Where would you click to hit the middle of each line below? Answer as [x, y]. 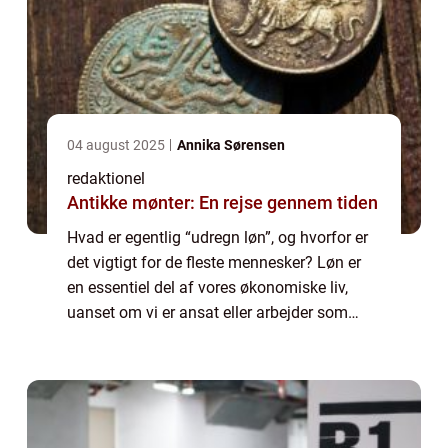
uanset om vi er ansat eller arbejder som [207, 312]
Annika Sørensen [231, 144]
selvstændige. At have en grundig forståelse [221, 337]
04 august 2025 [117, 144]
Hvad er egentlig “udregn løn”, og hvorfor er [217, 237]
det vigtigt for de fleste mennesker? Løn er [214, 262]
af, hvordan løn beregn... [152, 362]
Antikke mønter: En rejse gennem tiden [222, 202]
